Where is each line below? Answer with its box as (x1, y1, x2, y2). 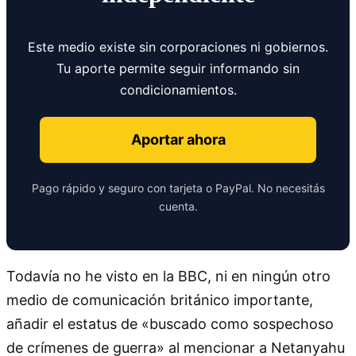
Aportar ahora (130, 130, 226, 148)
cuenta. (158, 199, 198, 213)
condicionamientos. (119, 81, 237, 98)
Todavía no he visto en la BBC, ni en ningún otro (6, 267, 331, 284)
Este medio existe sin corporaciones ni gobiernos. (28, 38, 328, 55)
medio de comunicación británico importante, (6, 291, 313, 308)
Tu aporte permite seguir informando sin (56, 60, 300, 76)
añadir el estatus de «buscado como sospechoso (6, 315, 334, 332)
